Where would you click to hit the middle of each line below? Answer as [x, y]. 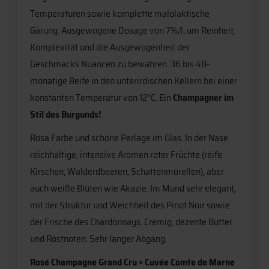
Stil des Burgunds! [66, 114]
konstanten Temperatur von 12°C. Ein [101, 98]
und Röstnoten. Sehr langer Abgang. [98, 239]
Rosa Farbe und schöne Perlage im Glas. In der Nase [129, 138]
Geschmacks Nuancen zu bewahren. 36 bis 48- [120, 64]
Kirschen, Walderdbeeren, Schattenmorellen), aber [127, 171]
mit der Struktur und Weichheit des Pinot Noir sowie [130, 205]
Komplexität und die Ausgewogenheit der [110, 47]
